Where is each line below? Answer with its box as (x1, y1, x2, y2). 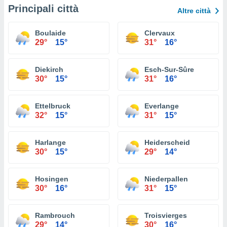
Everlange (144, 102, 179, 110)
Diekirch (35, 65, 63, 73)
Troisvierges (144, 211, 187, 219)
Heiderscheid (144, 138, 190, 146)
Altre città (177, 7, 211, 15)
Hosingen (35, 175, 68, 183)
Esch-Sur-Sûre (144, 65, 194, 73)
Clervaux (144, 29, 175, 37)
